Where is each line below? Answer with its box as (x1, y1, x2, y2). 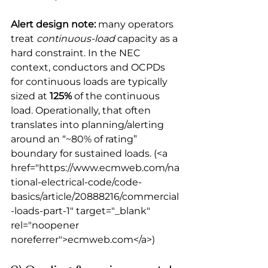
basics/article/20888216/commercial (11, 190, 179, 202)
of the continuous (72, 90, 162, 102)
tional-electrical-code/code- (11, 176, 142, 188)
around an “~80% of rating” (11, 133, 139, 145)
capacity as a (115, 32, 180, 44)
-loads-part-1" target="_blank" (11, 205, 153, 217)
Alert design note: (11, 18, 96, 30)
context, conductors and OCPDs (11, 61, 167, 73)
